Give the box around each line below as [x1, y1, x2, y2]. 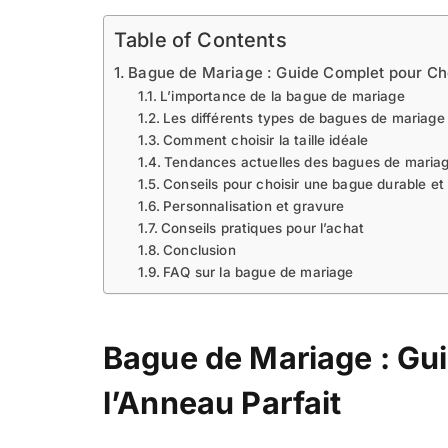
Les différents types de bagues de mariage [163, 110, 445, 126]
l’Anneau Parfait [103, 384, 342, 422]
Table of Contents [114, 28, 287, 53]
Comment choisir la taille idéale [163, 132, 369, 148]
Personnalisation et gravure [163, 198, 345, 214]
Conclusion [163, 242, 236, 258]
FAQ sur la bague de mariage [163, 264, 354, 280]
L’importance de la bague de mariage [160, 88, 405, 104]
